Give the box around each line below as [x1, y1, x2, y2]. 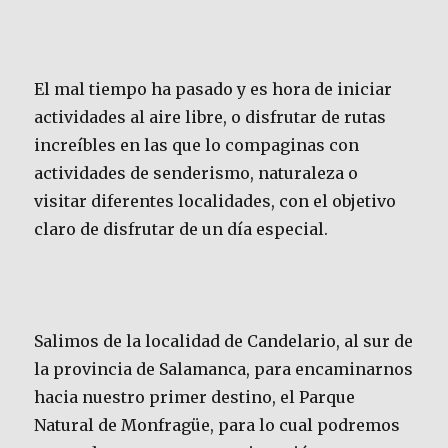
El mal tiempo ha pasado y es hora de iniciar [34, 79, 393, 100]
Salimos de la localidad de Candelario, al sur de [34, 331, 414, 352]
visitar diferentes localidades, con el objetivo [34, 191, 397, 212]
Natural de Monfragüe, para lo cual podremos [34, 415, 401, 436]
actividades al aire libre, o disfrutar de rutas [34, 107, 387, 128]
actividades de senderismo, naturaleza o [34, 163, 359, 184]
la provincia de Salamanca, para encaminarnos [34, 359, 414, 380]
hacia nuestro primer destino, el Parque [34, 387, 356, 408]
